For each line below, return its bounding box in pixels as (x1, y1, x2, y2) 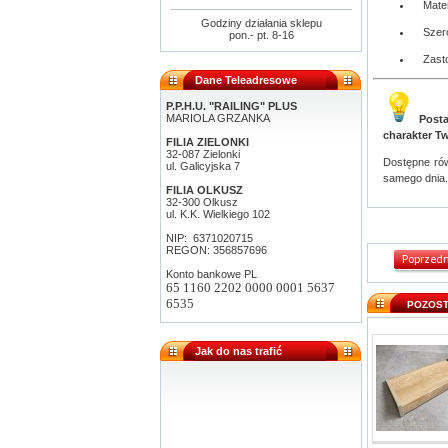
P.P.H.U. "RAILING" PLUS (166, 100, 297, 112)
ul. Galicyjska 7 (166, 160, 240, 172)
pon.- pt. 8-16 (228, 29, 294, 41)
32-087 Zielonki (166, 148, 240, 160)
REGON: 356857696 (166, 244, 267, 256)
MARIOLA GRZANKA (166, 112, 270, 124)
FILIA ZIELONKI (166, 136, 249, 148)
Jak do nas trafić (195, 345, 282, 357)
